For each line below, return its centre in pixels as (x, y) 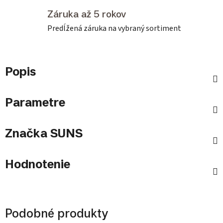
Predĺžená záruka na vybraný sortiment (114, 29)
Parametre (35, 102)
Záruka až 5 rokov (87, 14)
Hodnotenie (38, 164)
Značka (26, 133)
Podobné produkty (56, 213)
